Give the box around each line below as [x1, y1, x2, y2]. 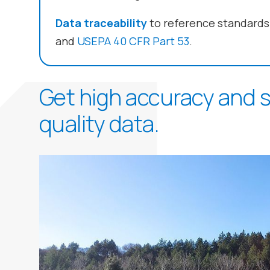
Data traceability [55, 15, 149, 30]
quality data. [39, 108, 159, 139]
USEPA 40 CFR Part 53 [77, 33, 189, 48]
